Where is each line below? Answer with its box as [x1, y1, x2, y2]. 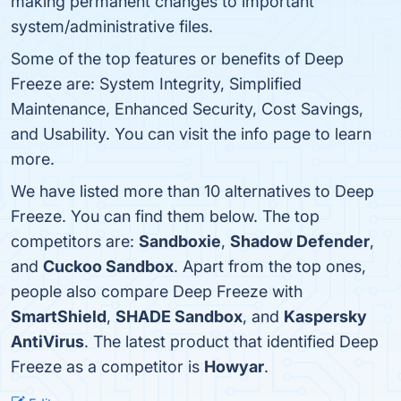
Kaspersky [284, 307, 367, 326]
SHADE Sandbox [115, 307, 243, 326]
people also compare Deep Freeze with [11, 282, 303, 301]
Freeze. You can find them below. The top [11, 207, 320, 226]
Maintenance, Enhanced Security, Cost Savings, [11, 99, 363, 118]
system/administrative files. [11, 17, 213, 36]
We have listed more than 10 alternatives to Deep [11, 182, 374, 200]
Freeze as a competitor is [11, 357, 204, 376]
